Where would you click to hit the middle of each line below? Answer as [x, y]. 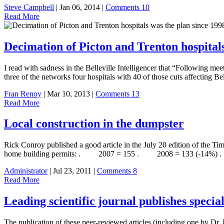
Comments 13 [117, 93]
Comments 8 [117, 171]
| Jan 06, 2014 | [80, 7]
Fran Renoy [23, 93]
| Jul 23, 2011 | [72, 171]
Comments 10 [127, 7]
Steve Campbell [29, 7]
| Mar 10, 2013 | [68, 93]
